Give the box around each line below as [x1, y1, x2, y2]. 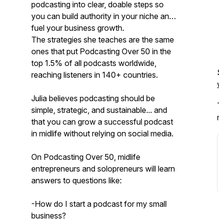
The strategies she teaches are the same [31, 35, 174, 44]
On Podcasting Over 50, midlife [31, 152, 140, 162]
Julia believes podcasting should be [31, 93, 155, 103]
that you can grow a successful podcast [31, 117, 173, 127]
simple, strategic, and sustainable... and [31, 105, 167, 115]
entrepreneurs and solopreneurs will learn [31, 164, 175, 174]
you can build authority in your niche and [31, 11, 174, 21]
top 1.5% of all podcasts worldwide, [31, 58, 156, 68]
